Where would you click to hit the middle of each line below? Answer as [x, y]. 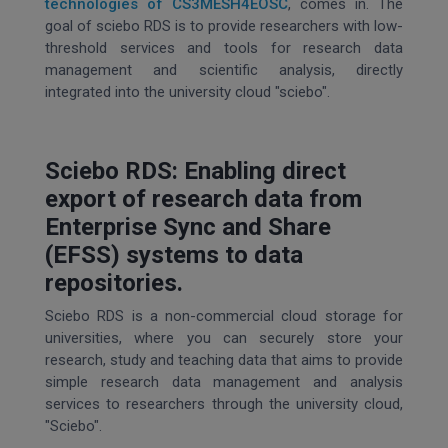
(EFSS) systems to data [174, 255]
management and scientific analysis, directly [224, 70]
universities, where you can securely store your [224, 338]
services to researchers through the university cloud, [224, 404]
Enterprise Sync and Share [188, 227]
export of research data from [203, 199]
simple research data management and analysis [224, 382]
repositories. [114, 283]
